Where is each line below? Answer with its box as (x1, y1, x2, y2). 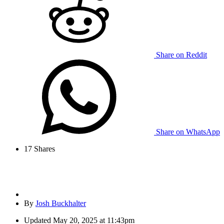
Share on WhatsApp (156, 127, 220, 136)
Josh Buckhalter (35, 199, 86, 208)
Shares (32, 144, 55, 153)
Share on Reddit (156, 50, 207, 59)
